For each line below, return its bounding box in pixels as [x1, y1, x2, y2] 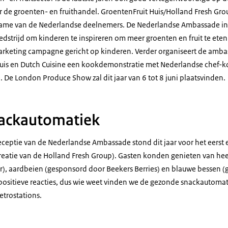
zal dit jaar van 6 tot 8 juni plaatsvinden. [91, 73, 225, 82]
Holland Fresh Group [43, 151, 112, 160]
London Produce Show [13, 73, 91, 82]
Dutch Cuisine [20, 60, 66, 69]
